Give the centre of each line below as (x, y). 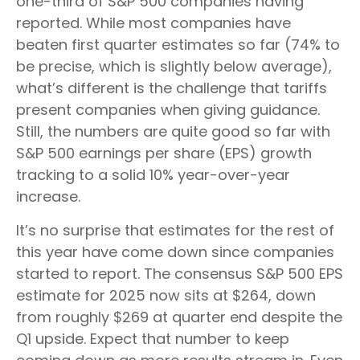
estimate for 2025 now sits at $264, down (166, 295)
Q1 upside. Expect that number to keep (153, 338)
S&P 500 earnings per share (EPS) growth (164, 153)
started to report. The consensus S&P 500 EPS (180, 273)
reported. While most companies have (153, 22)
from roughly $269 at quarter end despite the (179, 317)
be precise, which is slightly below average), (174, 66)
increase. (48, 196)
